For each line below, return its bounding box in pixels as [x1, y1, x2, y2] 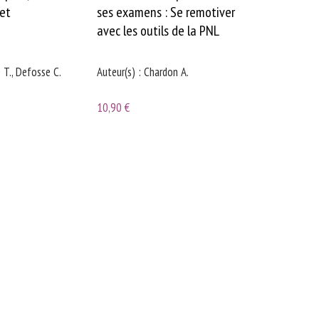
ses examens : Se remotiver [97, 3, 236, 22]
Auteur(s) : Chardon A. [97, 64, 189, 80]
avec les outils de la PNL [97, 21, 220, 41]
